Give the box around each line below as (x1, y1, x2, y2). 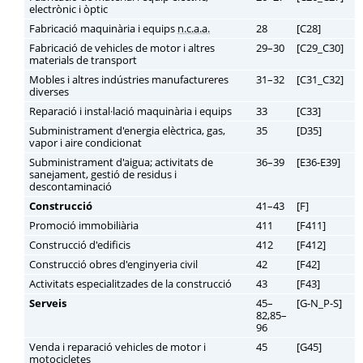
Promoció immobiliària (29, 218, 139, 233)
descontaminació (29, 179, 112, 194)
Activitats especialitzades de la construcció (29, 276, 232, 291)
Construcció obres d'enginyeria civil (29, 257, 198, 271)
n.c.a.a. (177, 21, 210, 36)
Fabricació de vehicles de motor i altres (29, 41, 215, 55)
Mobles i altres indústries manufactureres (29, 72, 228, 87)
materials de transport (29, 53, 137, 67)
